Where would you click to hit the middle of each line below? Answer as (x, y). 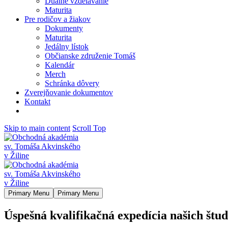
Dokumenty (64, 28)
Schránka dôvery (72, 83)
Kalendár (60, 65)
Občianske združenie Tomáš (90, 56)
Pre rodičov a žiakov (58, 19)
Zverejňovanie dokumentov (69, 92)
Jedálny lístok (67, 47)
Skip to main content (37, 128)
